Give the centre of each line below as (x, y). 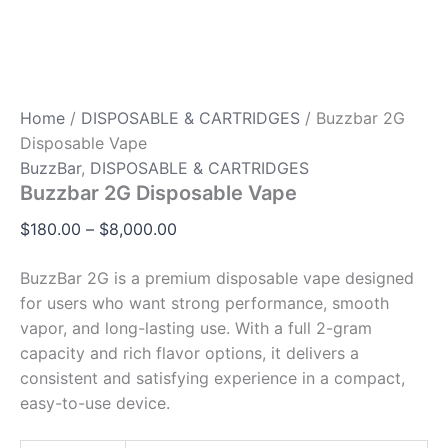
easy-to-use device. (95, 402)
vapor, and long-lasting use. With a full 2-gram (196, 327)
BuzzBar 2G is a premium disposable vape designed (217, 277)
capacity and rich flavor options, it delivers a (189, 352)
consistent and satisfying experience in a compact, (212, 377)
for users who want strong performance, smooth (204, 302)
